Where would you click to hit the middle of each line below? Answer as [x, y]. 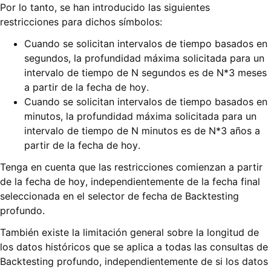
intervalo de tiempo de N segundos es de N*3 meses [145, 73]
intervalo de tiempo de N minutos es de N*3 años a [142, 131]
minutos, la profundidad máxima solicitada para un [140, 116]
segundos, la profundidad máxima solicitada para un [144, 58]
